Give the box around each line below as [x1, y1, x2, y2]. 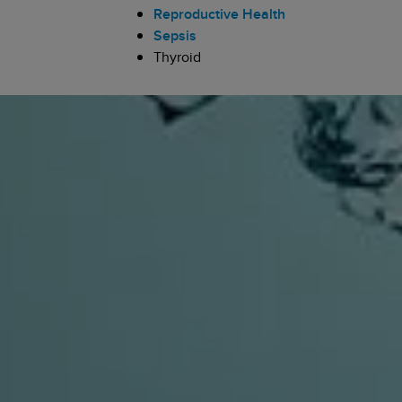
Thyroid [153, 46, 201, 67]
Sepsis [153, 24, 197, 46]
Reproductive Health [153, 3, 285, 24]
